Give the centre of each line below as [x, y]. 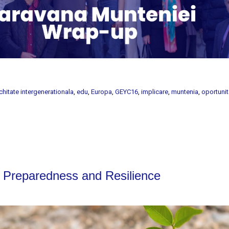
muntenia [185, 92]
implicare [155, 92]
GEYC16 [127, 92]
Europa [102, 92]
